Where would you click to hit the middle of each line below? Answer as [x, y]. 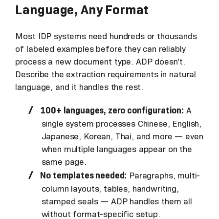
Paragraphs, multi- [164, 175]
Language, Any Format [82, 9]
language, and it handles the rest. [79, 87]
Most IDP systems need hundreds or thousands [106, 36]
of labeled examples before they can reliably [100, 49]
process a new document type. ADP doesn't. [100, 61]
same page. [66, 162]
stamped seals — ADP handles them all [117, 201]
